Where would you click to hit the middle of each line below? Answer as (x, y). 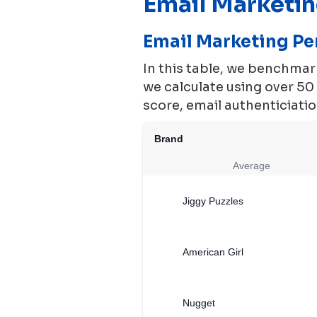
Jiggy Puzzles (213, 201)
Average (252, 166)
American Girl (213, 252)
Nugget (199, 303)
